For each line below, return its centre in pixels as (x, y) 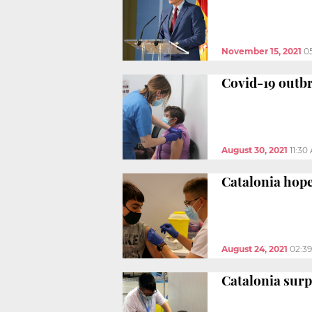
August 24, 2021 (255, 249)
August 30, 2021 (255, 150)
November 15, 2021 (262, 51)
